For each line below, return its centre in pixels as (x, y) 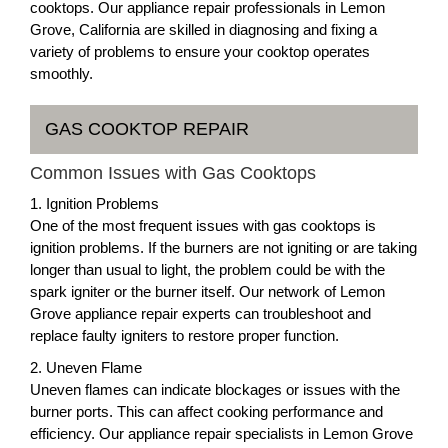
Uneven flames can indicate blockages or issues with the (215, 389)
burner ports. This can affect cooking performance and (206, 411)
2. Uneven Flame (86, 367)
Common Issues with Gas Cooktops (173, 172)
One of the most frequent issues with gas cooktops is (203, 225)
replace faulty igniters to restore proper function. (184, 335)
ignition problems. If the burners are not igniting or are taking (223, 247)
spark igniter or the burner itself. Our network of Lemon (207, 291)
